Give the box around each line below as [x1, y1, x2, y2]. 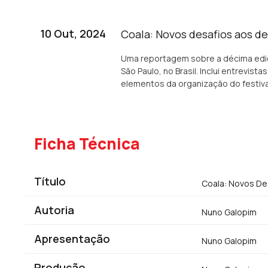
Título [34, 174, 66, 188]
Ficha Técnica [34, 133, 140, 154]
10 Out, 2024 [40, 26, 106, 41]
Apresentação [34, 232, 110, 246]
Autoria [34, 203, 74, 217]
